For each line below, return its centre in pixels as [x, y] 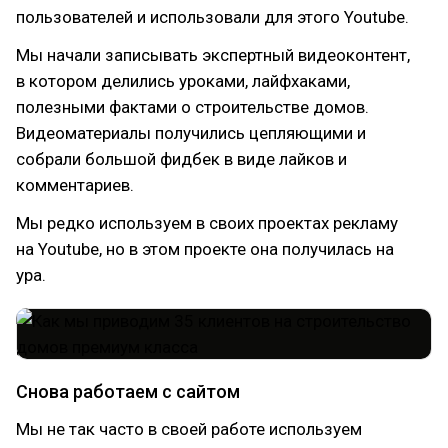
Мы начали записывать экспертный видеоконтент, [213, 55]
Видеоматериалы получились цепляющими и [191, 133]
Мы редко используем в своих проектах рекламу [207, 223]
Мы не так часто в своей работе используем [189, 429]
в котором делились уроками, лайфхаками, [183, 81]
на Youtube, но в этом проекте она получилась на [205, 249]
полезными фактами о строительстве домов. [192, 107]
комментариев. [75, 185]
